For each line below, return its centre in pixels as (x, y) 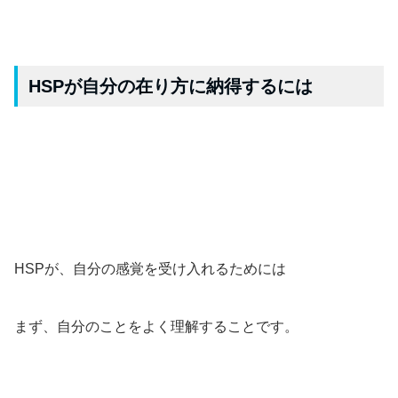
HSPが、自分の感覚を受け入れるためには (150, 268)
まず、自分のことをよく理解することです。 (156, 326)
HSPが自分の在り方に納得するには (171, 86)
